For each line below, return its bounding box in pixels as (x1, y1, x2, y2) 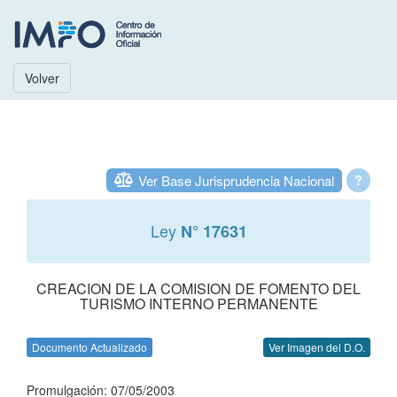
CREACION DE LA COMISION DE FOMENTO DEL (36, 278, 361, 299)
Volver (25, 69, 59, 87)
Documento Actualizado (32, 339, 147, 354)
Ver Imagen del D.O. (269, 339, 365, 354)
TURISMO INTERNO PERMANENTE (79, 293, 318, 314)
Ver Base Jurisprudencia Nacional (138, 171, 334, 190)
